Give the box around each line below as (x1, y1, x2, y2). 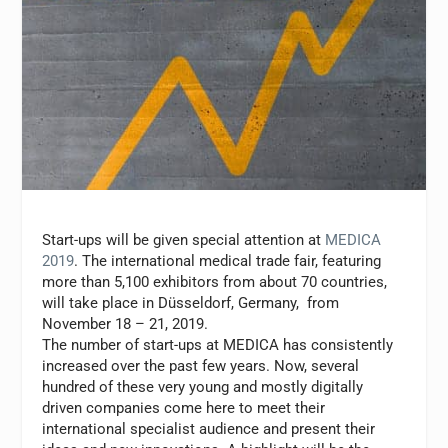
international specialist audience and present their (42, 419, 376, 438)
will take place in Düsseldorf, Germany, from (42, 293, 340, 312)
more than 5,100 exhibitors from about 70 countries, (42, 272, 388, 291)
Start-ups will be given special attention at (42, 230, 326, 249)
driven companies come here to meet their (42, 398, 326, 417)
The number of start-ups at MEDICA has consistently (42, 335, 394, 354)
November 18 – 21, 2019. (42, 314, 209, 333)
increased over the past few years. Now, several (42, 356, 360, 375)
